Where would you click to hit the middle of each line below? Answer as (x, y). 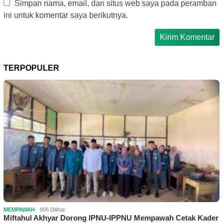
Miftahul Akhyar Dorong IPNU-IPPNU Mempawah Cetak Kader (111, 218)
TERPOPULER (31, 68)
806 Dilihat (52, 209)
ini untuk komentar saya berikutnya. (66, 15)
